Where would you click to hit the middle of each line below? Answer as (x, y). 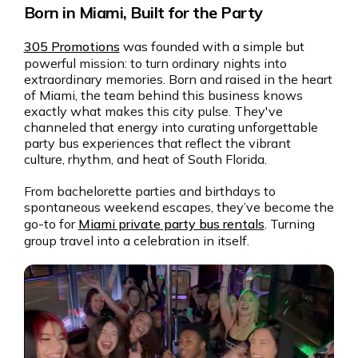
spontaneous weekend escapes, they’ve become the (179, 207)
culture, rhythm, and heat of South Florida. (145, 159)
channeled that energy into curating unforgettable (171, 127)
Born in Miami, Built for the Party (143, 12)
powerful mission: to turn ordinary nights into (155, 63)
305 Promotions (72, 46)
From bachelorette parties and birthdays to (149, 191)
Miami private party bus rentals (171, 223)
